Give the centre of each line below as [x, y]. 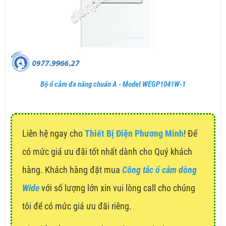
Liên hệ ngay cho [53, 134]
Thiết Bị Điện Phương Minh [134, 134]
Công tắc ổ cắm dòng [159, 170]
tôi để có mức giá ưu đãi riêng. [77, 206]
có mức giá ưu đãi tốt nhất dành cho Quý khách [107, 152]
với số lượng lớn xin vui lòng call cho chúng [117, 188]
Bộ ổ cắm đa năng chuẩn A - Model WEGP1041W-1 [113, 84]
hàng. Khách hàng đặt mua [72, 170]
